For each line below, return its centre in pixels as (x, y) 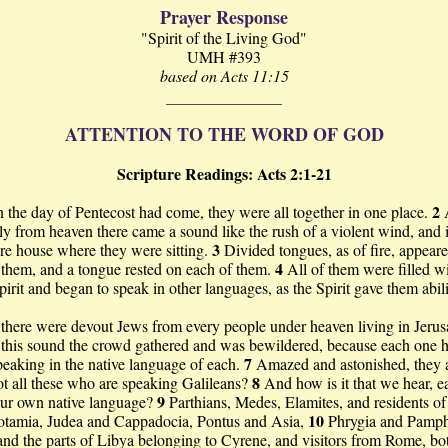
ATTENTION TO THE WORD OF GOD (224, 134)
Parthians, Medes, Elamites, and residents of (307, 401)
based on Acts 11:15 (224, 75)
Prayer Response (224, 17)
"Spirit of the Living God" (224, 37)
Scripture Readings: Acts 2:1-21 (224, 173)
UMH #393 (224, 56)
